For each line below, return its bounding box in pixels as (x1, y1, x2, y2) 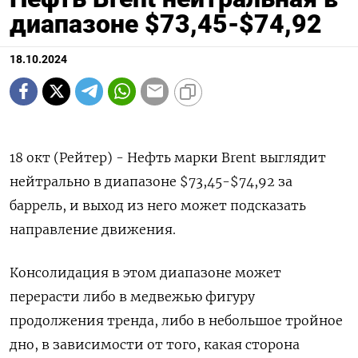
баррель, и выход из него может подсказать (10, 197, 306, 213)
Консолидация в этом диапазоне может (10, 264, 281, 280)
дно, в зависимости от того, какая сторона (10, 336, 300, 352)
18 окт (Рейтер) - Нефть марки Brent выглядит (10, 149, 326, 165)
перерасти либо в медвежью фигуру (10, 288, 255, 304)
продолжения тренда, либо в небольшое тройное (10, 312, 343, 328)
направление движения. (10, 221, 176, 237)
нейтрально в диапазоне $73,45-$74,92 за (10, 173, 292, 189)
